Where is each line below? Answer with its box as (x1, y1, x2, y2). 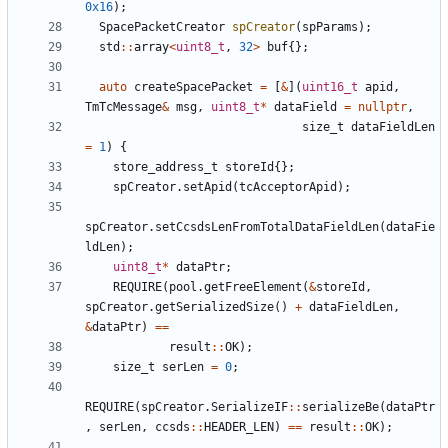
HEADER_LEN (204, 420, 274, 435)
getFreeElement (204, 280, 302, 295)
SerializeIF (211, 400, 288, 415)
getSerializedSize (155, 300, 274, 315)
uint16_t (302, 80, 358, 95)
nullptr (358, 100, 407, 115)
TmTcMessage (85, 100, 162, 115)
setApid (183, 180, 232, 195)
